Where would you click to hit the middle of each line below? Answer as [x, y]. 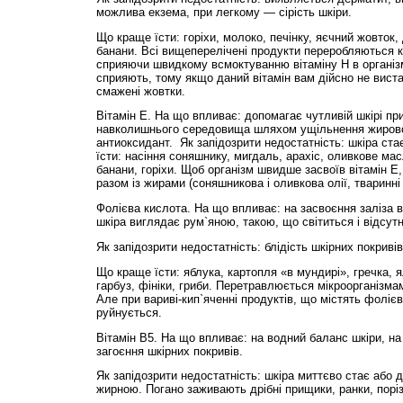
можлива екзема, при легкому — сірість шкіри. [224, 12]
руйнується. [129, 312]
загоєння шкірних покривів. [169, 351]
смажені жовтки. [140, 91]
